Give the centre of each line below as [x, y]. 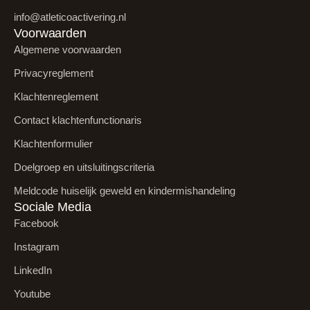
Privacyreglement [54, 73]
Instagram [37, 247]
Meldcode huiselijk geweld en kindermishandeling [125, 191]
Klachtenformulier [53, 144]
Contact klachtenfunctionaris [78, 120]
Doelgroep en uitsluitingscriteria [84, 167]
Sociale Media [53, 207]
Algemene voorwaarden [67, 50]
